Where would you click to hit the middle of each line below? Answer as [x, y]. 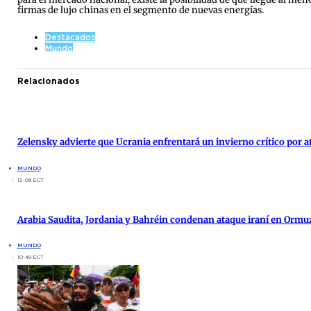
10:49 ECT [30, 257]
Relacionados [48, 81]
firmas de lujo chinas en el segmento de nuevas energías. [140, 10]
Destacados [70, 37]
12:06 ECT [30, 179]
